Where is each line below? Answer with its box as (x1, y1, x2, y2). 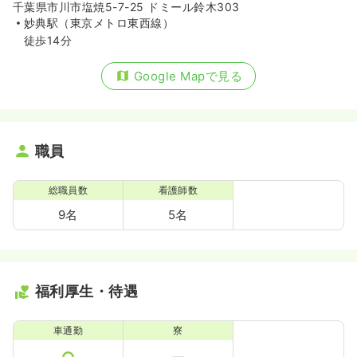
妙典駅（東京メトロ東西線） (24, 15, 175, 29)
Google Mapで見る (133, 68, 243, 84)
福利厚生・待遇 (35, 282, 139, 300)
